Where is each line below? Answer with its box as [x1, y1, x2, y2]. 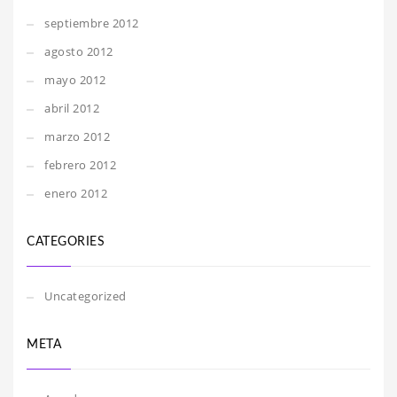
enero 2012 [44, 185, 107, 201]
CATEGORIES [27, 236, 105, 248]
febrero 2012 [44, 157, 116, 173]
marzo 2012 [44, 128, 110, 144]
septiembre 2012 [44, 15, 139, 31]
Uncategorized [44, 288, 127, 304]
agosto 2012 [44, 43, 113, 59]
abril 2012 [44, 100, 99, 116]
